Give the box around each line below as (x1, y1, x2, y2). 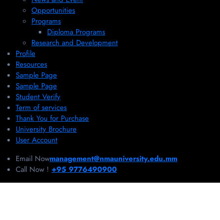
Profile (16, 48, 35, 59)
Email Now (16, 153, 50, 165)
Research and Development (31, 37, 118, 49)
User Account (16, 135, 57, 146)
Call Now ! (16, 164, 49, 175)
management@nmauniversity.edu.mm (50, 153, 177, 165)
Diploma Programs (47, 27, 105, 38)
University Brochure (16, 124, 77, 135)
